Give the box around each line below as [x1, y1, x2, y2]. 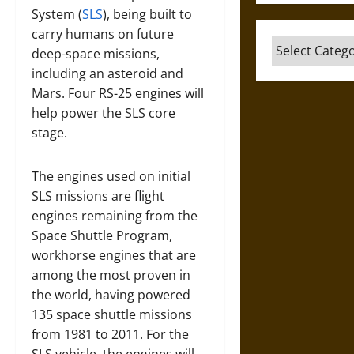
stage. [32, 124, 67, 142]
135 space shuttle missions [32, 306, 192, 324]
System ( [32, 6, 82, 24]
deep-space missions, [32, 45, 160, 63]
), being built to [103, 6, 192, 24]
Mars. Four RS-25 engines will [32, 85, 204, 103]
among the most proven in [32, 266, 190, 284]
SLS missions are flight [32, 187, 164, 205]
